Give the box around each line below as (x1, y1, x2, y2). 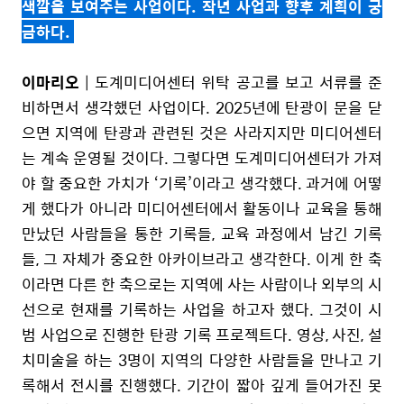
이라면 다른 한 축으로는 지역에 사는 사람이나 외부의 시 (22, 271, 382, 296)
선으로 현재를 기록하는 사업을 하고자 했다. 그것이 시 (22, 297, 382, 321)
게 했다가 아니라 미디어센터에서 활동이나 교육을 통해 (22, 196, 382, 220)
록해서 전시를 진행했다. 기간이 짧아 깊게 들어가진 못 (22, 372, 382, 397)
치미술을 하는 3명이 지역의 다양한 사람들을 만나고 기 (22, 347, 382, 372)
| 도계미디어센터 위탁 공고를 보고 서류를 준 (79, 69, 382, 94)
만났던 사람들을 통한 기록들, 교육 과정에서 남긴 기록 (22, 221, 382, 245)
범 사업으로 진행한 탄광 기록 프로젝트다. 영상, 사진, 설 (22, 322, 382, 346)
